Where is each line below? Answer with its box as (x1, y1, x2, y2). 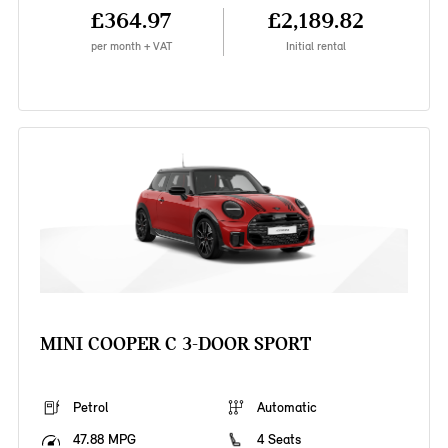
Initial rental (286, 39, 347, 54)
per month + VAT (90, 39, 172, 54)
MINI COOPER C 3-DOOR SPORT (39, 332, 311, 356)
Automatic (257, 399, 317, 417)
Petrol (72, 399, 108, 417)
